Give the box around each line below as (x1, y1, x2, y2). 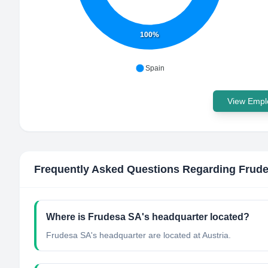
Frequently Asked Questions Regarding (34, 163, 239, 175)
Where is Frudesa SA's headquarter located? (46, 212, 249, 222)
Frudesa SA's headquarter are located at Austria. (46, 230, 231, 240)
